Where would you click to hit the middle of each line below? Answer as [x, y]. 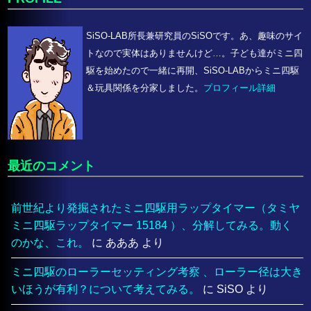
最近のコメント [52, 166]
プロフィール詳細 [240, 88]
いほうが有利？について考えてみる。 [106, 289]
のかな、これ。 [50, 243]
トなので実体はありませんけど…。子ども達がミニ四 [195, 53]
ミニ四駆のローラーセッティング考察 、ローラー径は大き [157, 272]
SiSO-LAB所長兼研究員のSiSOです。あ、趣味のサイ [195, 36]
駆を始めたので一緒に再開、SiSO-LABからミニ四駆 [193, 71]
